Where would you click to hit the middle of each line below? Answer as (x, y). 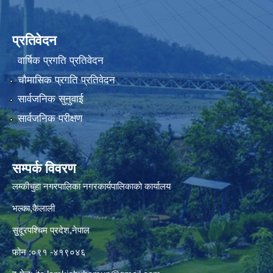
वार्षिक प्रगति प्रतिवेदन (60, 61)
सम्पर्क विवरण (44, 168)
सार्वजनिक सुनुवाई (50, 99)
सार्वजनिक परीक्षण (50, 118)
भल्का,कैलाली (34, 208)
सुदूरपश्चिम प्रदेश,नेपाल (51, 230)
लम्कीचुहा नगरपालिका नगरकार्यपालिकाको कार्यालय (91, 186)
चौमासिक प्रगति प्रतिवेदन (66, 80)
